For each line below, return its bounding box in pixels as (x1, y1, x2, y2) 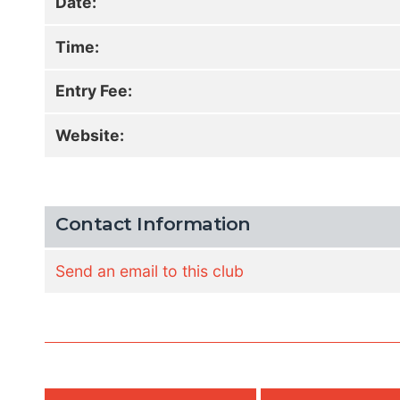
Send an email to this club (55, 261, 245, 280)
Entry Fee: (55, 81, 133, 101)
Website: (55, 125, 125, 145)
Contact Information (55, 212, 251, 236)
